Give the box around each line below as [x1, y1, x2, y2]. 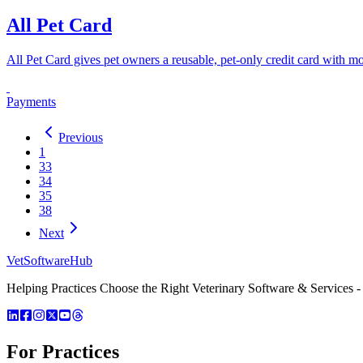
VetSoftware [6, 253, 70, 267]
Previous [58, 130, 103, 144]
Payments [6, 94, 56, 109]
